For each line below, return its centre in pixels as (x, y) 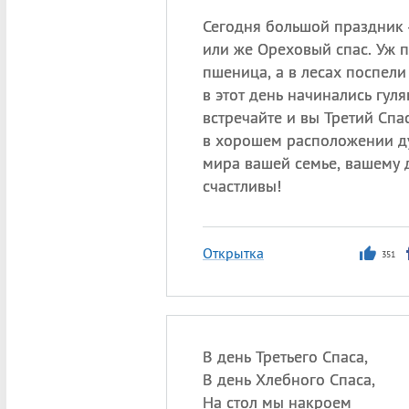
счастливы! (241, 186)
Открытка (233, 253)
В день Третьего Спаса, (285, 357)
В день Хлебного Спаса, (288, 379)
